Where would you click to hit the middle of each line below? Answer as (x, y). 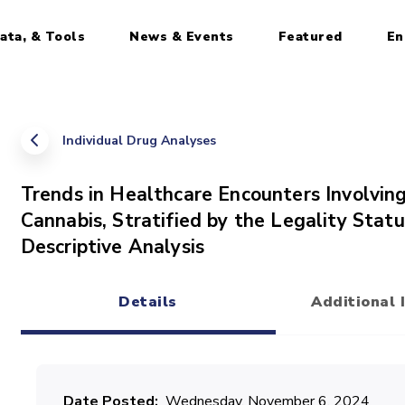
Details (148, 302)
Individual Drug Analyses (139, 141)
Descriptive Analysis (113, 247)
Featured (310, 36)
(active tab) (190, 321)
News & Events (182, 36)
